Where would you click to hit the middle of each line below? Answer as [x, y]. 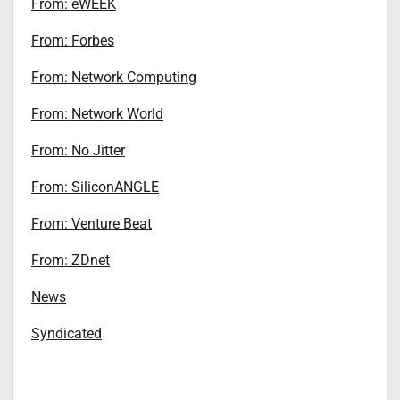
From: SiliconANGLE [95, 187]
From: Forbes [73, 41]
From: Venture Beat [92, 224]
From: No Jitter [78, 151]
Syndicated [67, 334]
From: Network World [97, 114]
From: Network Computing [114, 78]
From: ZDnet [71, 261]
